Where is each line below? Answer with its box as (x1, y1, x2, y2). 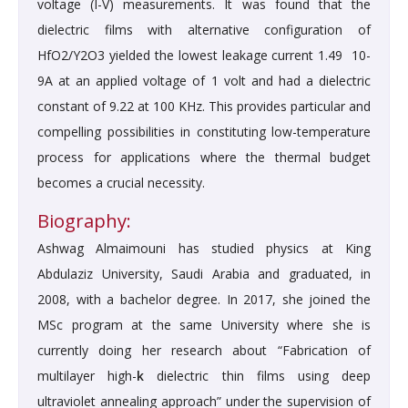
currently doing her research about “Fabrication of (37, 342, 371, 360)
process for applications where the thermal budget (37, 148, 371, 167)
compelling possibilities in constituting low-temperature (37, 123, 371, 141)
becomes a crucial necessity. (37, 174, 205, 192)
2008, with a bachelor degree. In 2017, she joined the (37, 291, 371, 309)
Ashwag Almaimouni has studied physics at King (37, 240, 371, 258)
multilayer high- (37, 367, 138, 385)
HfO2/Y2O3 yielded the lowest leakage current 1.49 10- (37, 46, 371, 65)
